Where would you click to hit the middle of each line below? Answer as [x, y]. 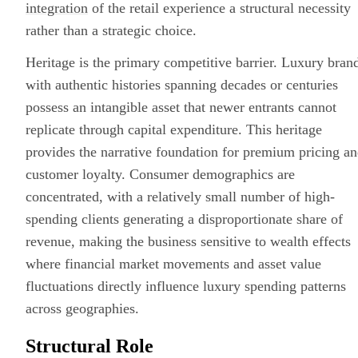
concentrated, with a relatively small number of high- [180, 197]
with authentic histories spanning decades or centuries [182, 85]
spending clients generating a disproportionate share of [184, 219]
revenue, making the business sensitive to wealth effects [188, 241]
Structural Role [89, 346]
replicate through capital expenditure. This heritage [174, 129]
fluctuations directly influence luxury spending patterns [186, 286]
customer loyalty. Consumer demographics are [160, 174]
